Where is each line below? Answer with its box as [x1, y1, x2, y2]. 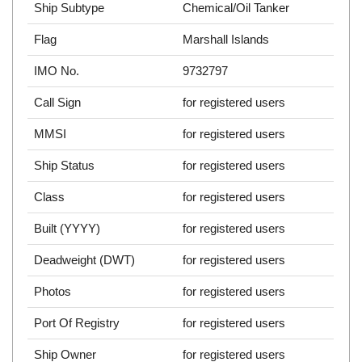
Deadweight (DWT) [34, 253, 136, 267]
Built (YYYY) [34, 221, 101, 236]
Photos [34, 284, 72, 299]
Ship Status [34, 158, 95, 173]
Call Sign [34, 95, 82, 110]
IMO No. [34, 64, 80, 78]
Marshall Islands [183, 32, 270, 47]
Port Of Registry [34, 316, 120, 330]
